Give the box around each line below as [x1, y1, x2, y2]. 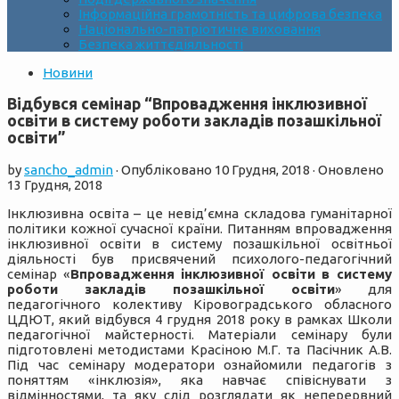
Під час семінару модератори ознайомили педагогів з [7, 357, 392, 373]
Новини [43, 64, 93, 80]
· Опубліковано [116, 162, 215, 178]
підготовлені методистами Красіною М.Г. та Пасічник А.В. [7, 342, 392, 358]
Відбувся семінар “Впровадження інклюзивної [7, 95, 367, 113]
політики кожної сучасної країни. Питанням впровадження [7, 221, 392, 237]
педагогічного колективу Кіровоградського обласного [7, 297, 392, 313]
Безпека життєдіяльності [78, 36, 243, 52]
